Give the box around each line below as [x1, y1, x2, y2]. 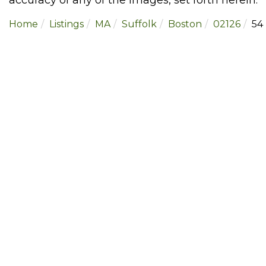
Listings [49, 18, 84, 30]
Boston [168, 18, 202, 30]
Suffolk [122, 18, 157, 30]
